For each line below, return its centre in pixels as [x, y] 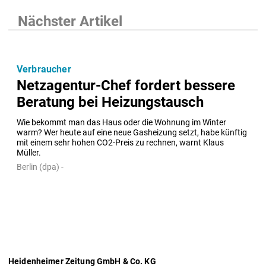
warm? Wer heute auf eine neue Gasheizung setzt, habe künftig [132, 133]
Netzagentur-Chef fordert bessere [126, 86]
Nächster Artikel [70, 21]
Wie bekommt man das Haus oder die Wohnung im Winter [121, 123]
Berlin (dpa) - [40, 167]
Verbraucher [44, 69]
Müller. [29, 153]
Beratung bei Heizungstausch [110, 102]
